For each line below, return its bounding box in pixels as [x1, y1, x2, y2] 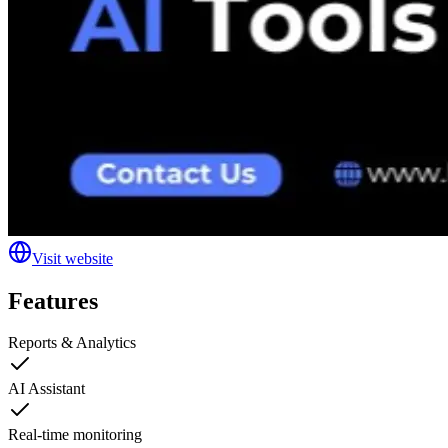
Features [8, 287, 98, 314]
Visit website [32, 249, 113, 267]
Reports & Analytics [8, 334, 136, 352]
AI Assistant [8, 380, 85, 398]
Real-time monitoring [8, 426, 142, 444]
